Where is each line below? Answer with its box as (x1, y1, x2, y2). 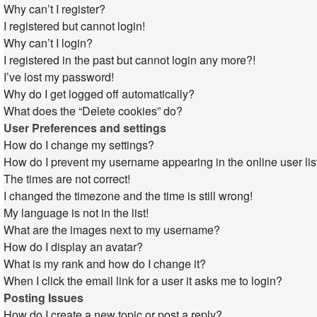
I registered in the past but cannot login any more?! (4, 52, 255, 68)
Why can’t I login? (4, 35, 93, 51)
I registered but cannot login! (4, 18, 145, 34)
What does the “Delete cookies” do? (4, 103, 183, 119)
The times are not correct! (4, 171, 130, 187)
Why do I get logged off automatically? (4, 86, 195, 102)
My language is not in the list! (4, 204, 149, 221)
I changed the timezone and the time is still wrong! (4, 188, 253, 204)
